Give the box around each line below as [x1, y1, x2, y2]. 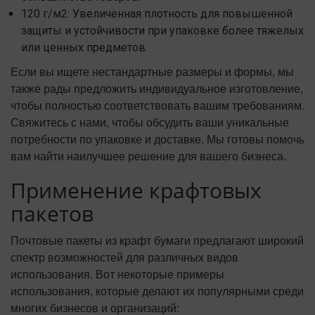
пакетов [11, 199, 94, 229]
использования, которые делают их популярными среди [11, 283, 304, 300]
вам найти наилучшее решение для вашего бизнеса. [11, 148, 286, 165]
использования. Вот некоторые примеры [11, 266, 224, 283]
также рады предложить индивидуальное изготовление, [11, 80, 303, 97]
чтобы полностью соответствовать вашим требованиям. [11, 97, 304, 114]
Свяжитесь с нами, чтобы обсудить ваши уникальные [11, 114, 289, 131]
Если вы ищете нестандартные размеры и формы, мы [11, 63, 294, 80]
